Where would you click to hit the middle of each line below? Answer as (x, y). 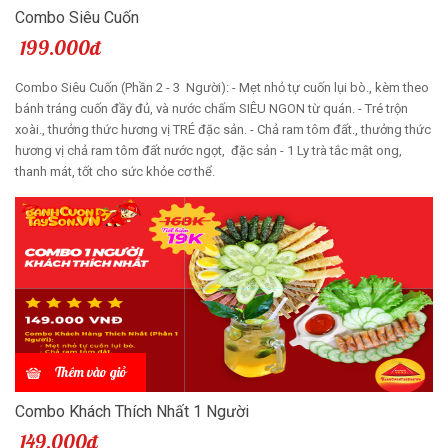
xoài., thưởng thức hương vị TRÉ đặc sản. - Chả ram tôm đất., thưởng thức (223, 129)
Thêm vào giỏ (90, 371)
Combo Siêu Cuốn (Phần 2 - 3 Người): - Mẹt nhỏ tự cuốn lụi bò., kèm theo (222, 87)
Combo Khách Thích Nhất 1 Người (132, 411)
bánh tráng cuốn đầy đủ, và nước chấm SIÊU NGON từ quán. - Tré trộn (211, 108)
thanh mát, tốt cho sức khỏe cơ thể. (116, 171)
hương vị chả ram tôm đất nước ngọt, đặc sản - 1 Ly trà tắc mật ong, (208, 150)
